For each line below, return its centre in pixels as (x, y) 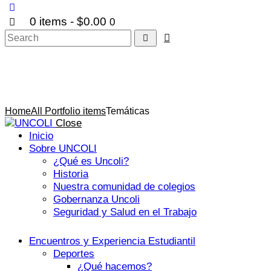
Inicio (41, 136)
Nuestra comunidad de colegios (124, 187)
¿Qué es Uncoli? (91, 162)
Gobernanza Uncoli (96, 200)
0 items (48, 22)
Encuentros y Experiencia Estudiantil (112, 241)
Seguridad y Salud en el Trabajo (125, 212)
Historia (71, 174)
